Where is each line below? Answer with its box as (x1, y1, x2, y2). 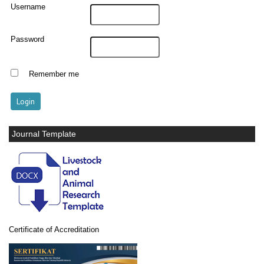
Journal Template (12, 128, 76, 138)
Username (11, 3, 46, 12)
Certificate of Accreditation (9, 225, 99, 234)
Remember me (28, 70, 79, 78)
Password (11, 35, 45, 44)
